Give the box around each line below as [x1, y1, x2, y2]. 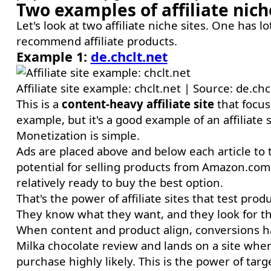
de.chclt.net [90, 48, 168, 65]
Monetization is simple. [16, 128, 140, 143]
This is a [16, 96, 62, 111]
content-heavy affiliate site [61, 96, 214, 111]
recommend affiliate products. [16, 33, 177, 48]
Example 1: [16, 48, 87, 65]
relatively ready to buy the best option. [16, 175, 223, 190]
